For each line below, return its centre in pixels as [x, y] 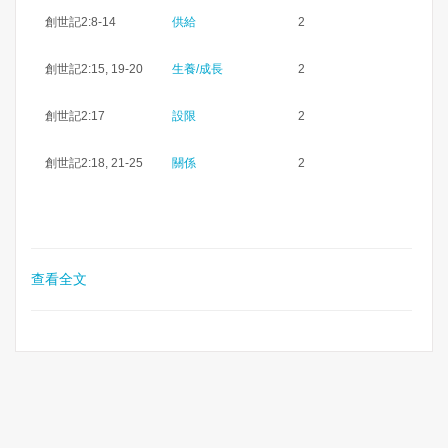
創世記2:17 [74, 116]
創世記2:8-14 [80, 22]
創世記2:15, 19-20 [93, 69]
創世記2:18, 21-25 [93, 163]
